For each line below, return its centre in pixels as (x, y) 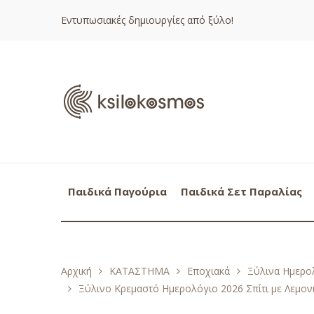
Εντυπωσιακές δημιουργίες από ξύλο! (147, 20)
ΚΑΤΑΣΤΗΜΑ (139, 271)
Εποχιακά (209, 271)
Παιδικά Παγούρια (117, 191)
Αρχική (76, 271)
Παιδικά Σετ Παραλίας (241, 191)
